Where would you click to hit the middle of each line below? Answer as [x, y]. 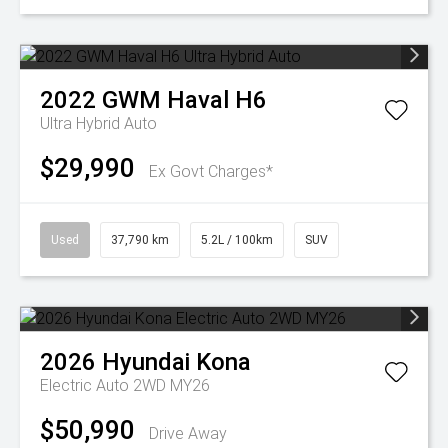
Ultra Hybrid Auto [98, 123]
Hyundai [146, 362]
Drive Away [188, 433]
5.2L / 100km [237, 240]
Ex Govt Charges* [211, 171]
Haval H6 [217, 100]
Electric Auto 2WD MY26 [125, 385]
